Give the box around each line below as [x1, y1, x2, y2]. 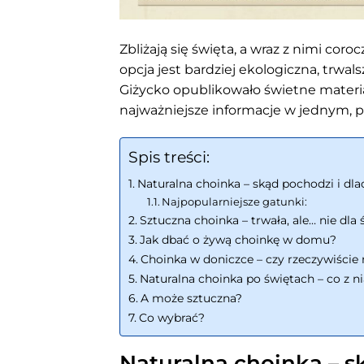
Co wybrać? [138, 310, 205, 325]
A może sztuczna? [140, 290, 242, 305]
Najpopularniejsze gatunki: [162, 194, 308, 208]
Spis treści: [128, 146, 210, 167]
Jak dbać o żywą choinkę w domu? [139, 232, 336, 247]
